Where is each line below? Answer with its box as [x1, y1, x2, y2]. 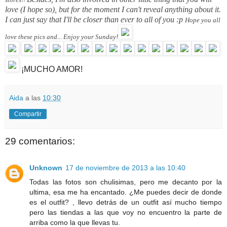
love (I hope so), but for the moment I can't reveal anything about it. [5, 5, 221, 14]
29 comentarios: [5, 136, 75, 147]
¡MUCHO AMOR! [19, 65, 83, 74]
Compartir [14, 110, 42, 118]
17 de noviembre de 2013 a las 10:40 [65, 163, 185, 172]
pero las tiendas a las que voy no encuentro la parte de [29, 208, 222, 216]
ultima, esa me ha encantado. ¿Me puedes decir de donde [29, 187, 222, 196]
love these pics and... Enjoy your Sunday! [5, 33, 118, 41]
